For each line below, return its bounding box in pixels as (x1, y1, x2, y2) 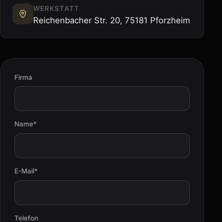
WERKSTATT (33, 4, 79, 12)
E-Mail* (14, 167, 38, 175)
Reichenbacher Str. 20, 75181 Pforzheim (33, 15, 190, 25)
